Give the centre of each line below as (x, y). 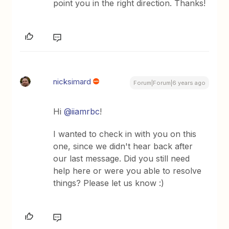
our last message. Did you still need (122, 158)
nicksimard (72, 82)
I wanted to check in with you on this (125, 134)
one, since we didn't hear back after (123, 146)
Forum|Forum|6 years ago (169, 83)
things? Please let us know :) (109, 183)
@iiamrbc (82, 111)
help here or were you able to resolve (128, 171)
